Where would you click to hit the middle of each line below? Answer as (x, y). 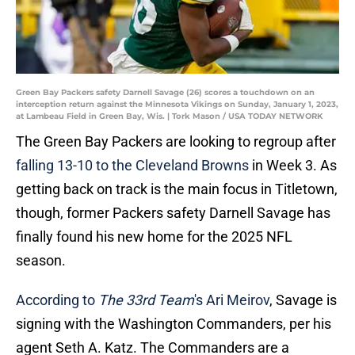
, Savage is (303, 300)
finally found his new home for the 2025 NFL (154, 237)
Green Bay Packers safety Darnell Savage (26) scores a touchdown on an (165, 93)
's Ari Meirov (232, 300)
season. (41, 261)
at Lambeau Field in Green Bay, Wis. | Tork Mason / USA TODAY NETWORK (169, 116)
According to (57, 300)
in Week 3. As (293, 166)
